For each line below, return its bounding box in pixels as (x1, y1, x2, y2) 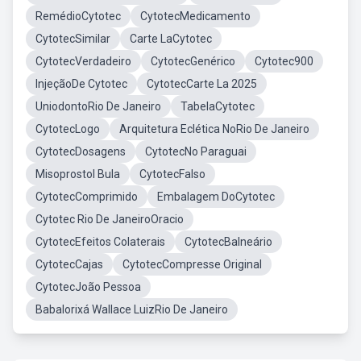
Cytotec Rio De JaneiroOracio (35, 213, 184, 226)
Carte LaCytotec (130, 32, 212, 45)
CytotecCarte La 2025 (147, 77, 257, 90)
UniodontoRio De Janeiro (35, 100, 161, 113)
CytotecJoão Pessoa (35, 280, 141, 293)
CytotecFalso (139, 168, 205, 180)
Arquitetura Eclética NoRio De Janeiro (119, 122, 309, 135)
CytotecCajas (35, 258, 103, 271)
